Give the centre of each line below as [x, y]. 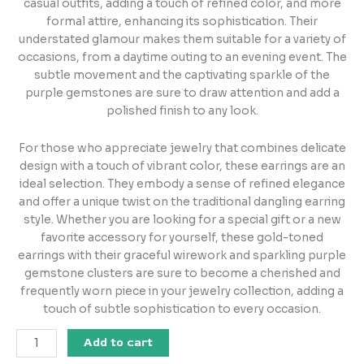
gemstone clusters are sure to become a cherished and [182, 273]
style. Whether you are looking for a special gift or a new [182, 219]
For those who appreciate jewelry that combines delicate [182, 148]
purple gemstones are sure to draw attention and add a [182, 93]
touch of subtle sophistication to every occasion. [182, 309]
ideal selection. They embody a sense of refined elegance [182, 184]
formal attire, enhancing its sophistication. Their [182, 21]
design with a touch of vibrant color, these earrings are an [182, 166]
